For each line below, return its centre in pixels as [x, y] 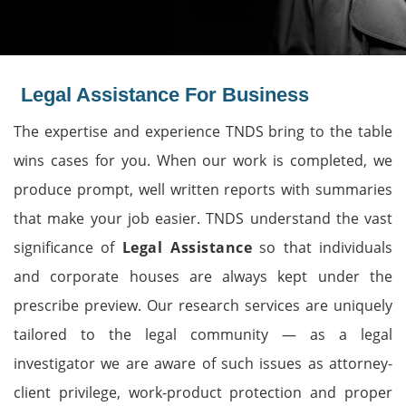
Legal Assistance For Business [165, 95]
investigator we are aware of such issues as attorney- [203, 363]
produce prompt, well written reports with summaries [203, 189]
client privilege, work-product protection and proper [203, 392]
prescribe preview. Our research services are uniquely [203, 305]
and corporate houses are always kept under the [203, 276]
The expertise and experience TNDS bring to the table [203, 131]
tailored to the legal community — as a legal [203, 334]
